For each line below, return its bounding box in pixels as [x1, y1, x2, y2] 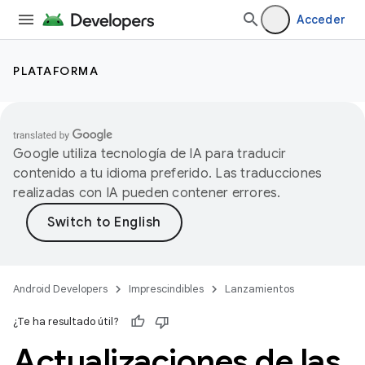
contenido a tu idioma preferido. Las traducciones [13, 165, 323, 182]
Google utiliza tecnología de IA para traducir [13, 146, 287, 162]
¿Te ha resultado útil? [13, 314, 119, 328]
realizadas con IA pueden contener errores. [13, 185, 281, 201]
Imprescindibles [129, 282, 204, 296]
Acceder [297, 12, 345, 27]
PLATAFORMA [13, 64, 99, 78]
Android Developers [13, 282, 108, 296]
